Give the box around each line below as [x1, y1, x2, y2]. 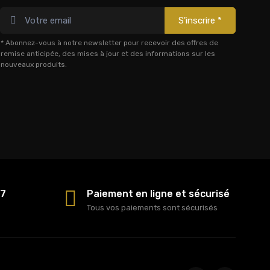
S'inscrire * [178, 15, 222, 27]
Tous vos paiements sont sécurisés [87, 203, 218, 213]
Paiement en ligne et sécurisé [87, 188, 230, 200]
